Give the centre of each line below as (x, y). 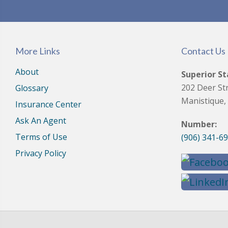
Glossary (32, 88)
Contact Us (203, 51)
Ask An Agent (41, 120)
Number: (199, 124)
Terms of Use (41, 137)
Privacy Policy (41, 153)
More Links (38, 51)
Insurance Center (48, 104)
